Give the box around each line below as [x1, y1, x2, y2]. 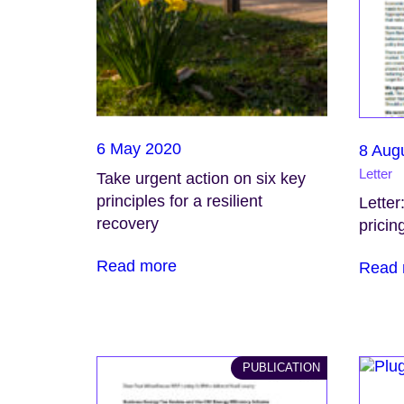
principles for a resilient [96, 192, 262, 210]
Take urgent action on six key [96, 170, 306, 188]
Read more [96, 257, 177, 276]
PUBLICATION [243, 360, 321, 374]
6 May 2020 [96, 140, 181, 158]
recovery [96, 215, 159, 233]
